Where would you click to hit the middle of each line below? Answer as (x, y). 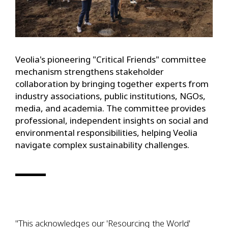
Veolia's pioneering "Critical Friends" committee (111, 60)
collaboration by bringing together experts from (112, 84)
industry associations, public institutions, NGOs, (110, 96)
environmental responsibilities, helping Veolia (106, 133)
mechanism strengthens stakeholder (90, 72)
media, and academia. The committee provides (110, 108)
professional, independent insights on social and (112, 121)
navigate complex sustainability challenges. (102, 145)
